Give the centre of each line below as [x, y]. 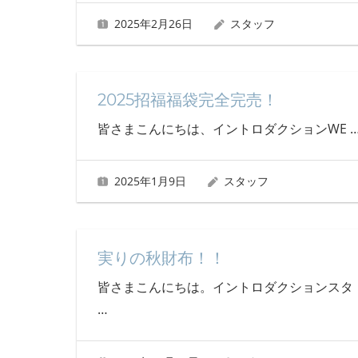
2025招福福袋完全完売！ [187, 99]
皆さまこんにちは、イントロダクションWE [223, 128]
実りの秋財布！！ [161, 258]
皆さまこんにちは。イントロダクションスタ [225, 286]
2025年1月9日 [150, 181]
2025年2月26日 [153, 23]
